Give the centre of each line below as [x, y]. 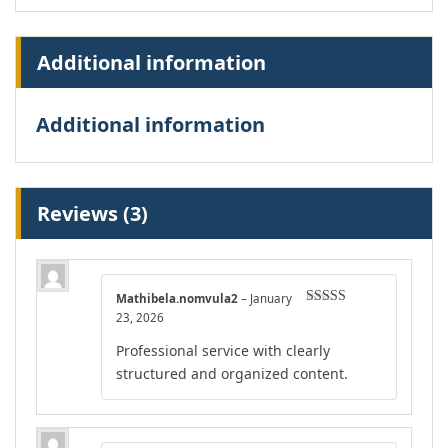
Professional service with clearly [223, 350]
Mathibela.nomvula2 [178, 299]
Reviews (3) [92, 214]
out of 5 [329, 331]
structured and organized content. [232, 373]
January [271, 299]
